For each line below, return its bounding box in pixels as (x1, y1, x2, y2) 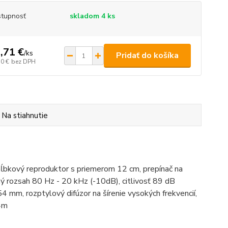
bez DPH (11, 57, 36, 66)
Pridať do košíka (116, 50, 179, 61)
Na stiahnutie (2, 110, 48, 121)
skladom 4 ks (69, 11, 115, 21)
